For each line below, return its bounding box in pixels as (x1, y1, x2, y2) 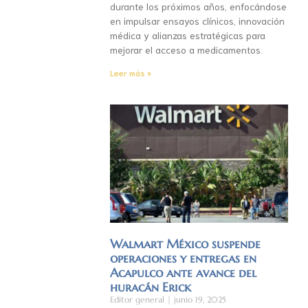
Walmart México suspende (110, 236, 261, 252)
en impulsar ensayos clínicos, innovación (110, 14, 285, 27)
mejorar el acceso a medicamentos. (110, 43, 263, 56)
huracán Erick (110, 279, 192, 296)
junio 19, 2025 (171, 294, 227, 305)
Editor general (110, 294, 168, 305)
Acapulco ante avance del (110, 265, 257, 281)
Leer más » (110, 67, 152, 78)
